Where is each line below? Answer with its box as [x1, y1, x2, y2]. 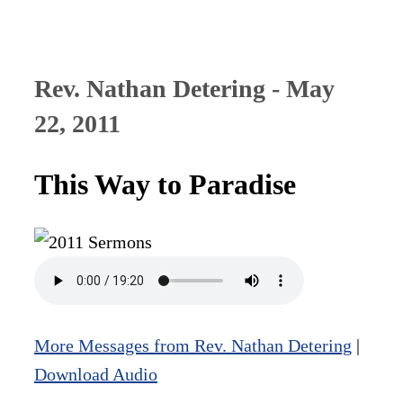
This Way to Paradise [34, 168, 296, 201]
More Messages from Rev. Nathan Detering [34, 335, 352, 355]
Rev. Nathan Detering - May [34, 75, 335, 103]
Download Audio [34, 363, 157, 384]
